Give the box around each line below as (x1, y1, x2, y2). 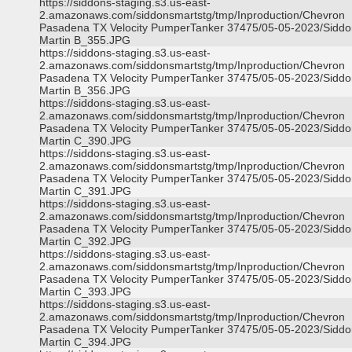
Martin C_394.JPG (39, 335, 131, 348)
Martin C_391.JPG (39, 185, 131, 197)
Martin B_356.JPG (39, 84, 130, 97)
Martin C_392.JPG (39, 235, 131, 247)
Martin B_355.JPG (39, 34, 130, 46)
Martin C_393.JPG (39, 285, 131, 298)
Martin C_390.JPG (39, 134, 131, 147)
